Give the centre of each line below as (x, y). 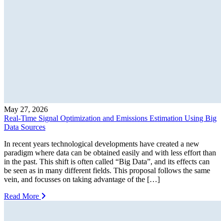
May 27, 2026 (26, 109)
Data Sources (25, 127)
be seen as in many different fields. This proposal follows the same (107, 170)
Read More (22, 196)
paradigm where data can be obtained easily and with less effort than (110, 152)
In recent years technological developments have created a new (102, 144)
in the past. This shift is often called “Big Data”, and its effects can (107, 161)
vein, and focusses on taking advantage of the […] (82, 179)
